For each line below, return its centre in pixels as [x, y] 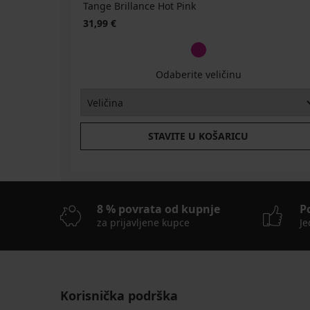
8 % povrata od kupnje [158, 209]
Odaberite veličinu [198, 75]
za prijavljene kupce [143, 223]
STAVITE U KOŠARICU [199, 136]
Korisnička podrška [119, 296]
